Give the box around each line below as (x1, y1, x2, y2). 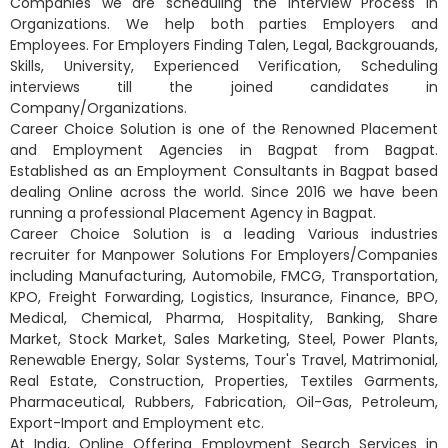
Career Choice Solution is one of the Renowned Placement (10, 119, 438, 139)
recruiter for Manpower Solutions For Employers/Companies (10, 245, 438, 265)
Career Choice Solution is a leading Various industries (10, 224, 438, 244)
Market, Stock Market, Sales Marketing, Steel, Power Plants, (10, 329, 438, 349)
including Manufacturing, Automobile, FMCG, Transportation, (10, 266, 438, 286)
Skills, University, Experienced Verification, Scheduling (10, 56, 438, 76)
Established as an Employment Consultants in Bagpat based (10, 161, 438, 181)
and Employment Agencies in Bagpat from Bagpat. (10, 140, 438, 160)
